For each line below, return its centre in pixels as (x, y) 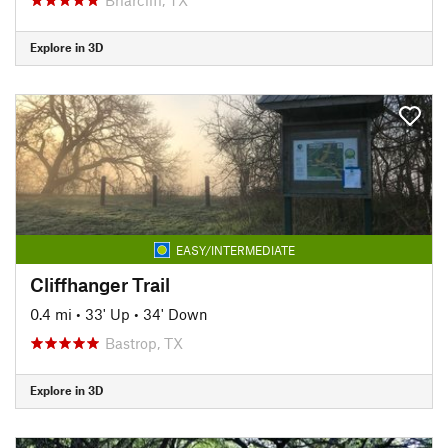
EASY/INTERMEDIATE (235, 249)
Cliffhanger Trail (100, 284)
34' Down (175, 313)
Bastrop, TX (144, 342)
